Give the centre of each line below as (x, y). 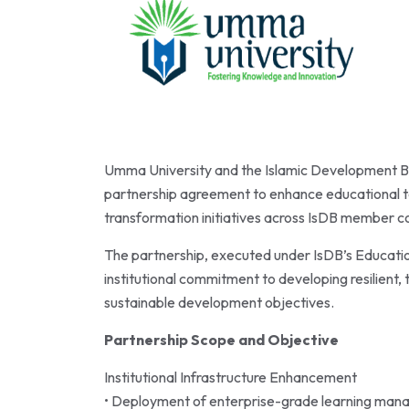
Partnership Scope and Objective (221, 340)
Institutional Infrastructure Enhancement (231, 378)
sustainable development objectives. (219, 303)
